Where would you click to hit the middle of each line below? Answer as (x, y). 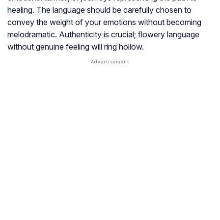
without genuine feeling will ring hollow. (76, 47)
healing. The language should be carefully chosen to (99, 10)
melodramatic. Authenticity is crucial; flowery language (103, 35)
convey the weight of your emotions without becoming (104, 22)
